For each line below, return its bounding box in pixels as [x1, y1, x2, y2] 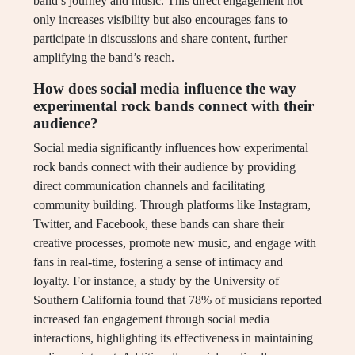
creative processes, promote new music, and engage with [33, 236, 316, 250]
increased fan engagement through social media [33, 312, 269, 326]
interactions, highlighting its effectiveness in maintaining [33, 331, 313, 345]
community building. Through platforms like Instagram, [33, 198, 311, 212]
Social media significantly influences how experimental [33, 141, 308, 155]
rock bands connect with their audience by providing [33, 160, 296, 174]
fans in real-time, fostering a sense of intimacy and [33, 255, 283, 269]
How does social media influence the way [33, 80, 296, 97]
